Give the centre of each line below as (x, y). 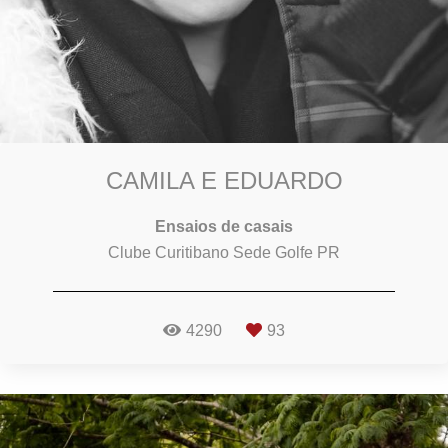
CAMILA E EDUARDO (224, 180)
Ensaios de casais (224, 226)
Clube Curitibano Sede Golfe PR (224, 252)
